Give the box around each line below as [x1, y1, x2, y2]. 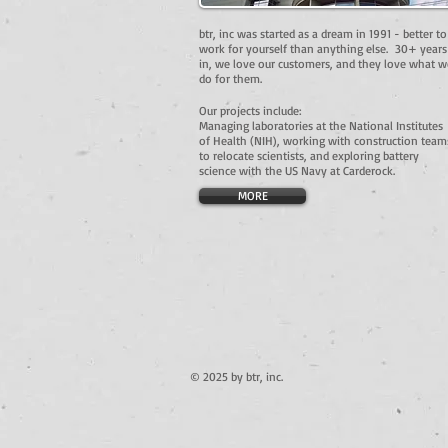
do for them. [199, 71, 262, 86]
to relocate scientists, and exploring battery [199, 148, 419, 163]
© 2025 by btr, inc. [190, 369, 287, 384]
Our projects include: [199, 103, 302, 118]
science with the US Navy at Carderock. [199, 163, 395, 178]
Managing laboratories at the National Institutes [199, 118, 443, 133]
